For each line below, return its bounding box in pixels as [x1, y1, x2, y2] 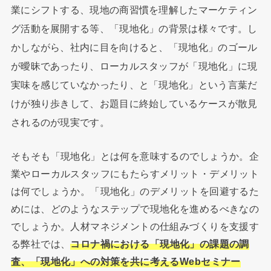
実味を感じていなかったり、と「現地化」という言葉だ [10, 79, 258, 90]
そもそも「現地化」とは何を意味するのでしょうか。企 [10, 151, 260, 162]
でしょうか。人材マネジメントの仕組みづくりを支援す [10, 221, 260, 232]
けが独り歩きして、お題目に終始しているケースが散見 [10, 97, 258, 109]
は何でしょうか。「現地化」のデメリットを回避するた [10, 186, 260, 197]
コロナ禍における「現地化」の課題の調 [70, 238, 249, 250]
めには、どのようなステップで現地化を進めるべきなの [10, 203, 260, 215]
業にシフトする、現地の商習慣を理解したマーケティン [10, 4, 258, 15]
